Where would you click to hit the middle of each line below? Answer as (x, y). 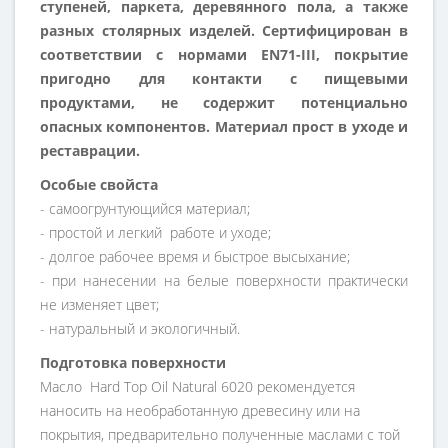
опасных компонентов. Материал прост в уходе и (224, 127)
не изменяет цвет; (99, 305)
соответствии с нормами (150, 55)
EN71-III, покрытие (334, 55)
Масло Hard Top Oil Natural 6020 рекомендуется (197, 387)
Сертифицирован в (331, 31)
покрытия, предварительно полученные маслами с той (220, 435)
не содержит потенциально (284, 103)
